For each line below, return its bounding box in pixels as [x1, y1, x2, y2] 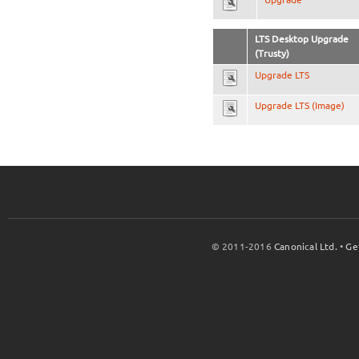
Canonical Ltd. [274, 240, 337, 252]
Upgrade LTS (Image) [254, 99, 345, 111]
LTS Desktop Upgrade [254, 33, 349, 44]
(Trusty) [254, 47, 289, 58]
